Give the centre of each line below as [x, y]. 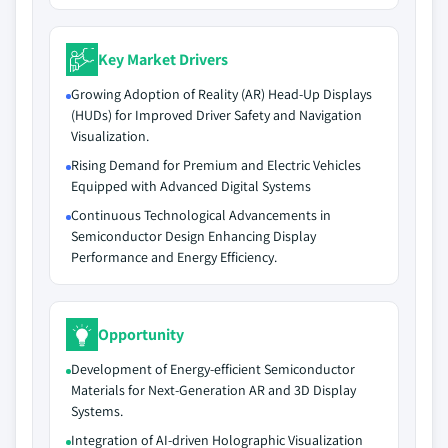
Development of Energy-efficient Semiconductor [213, 369]
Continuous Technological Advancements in [201, 215]
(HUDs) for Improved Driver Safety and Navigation [216, 115]
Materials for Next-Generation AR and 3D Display [213, 390]
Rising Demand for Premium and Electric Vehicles [216, 165]
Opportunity [141, 334]
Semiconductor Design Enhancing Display [193, 236]
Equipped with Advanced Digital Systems [191, 186]
